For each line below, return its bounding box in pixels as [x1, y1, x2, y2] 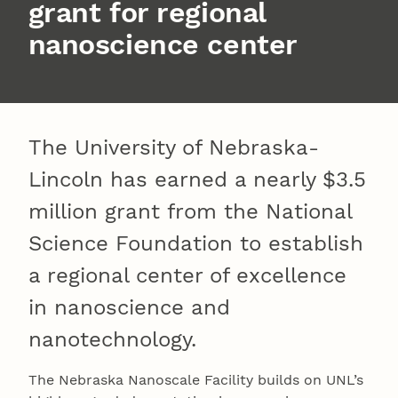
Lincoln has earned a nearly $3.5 [28, 167, 366, 193]
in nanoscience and [28, 295, 230, 321]
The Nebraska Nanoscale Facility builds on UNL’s [28, 371, 363, 389]
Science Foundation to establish [28, 231, 363, 257]
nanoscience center [28, 28, 298, 62]
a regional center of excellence [28, 263, 346, 289]
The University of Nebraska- [28, 135, 319, 161]
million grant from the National [28, 199, 352, 225]
